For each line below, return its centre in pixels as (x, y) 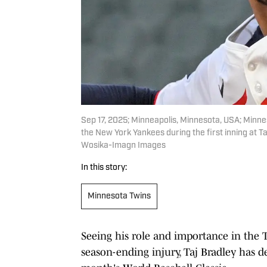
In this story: (104, 167)
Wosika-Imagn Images (123, 145)
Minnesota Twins (119, 196)
